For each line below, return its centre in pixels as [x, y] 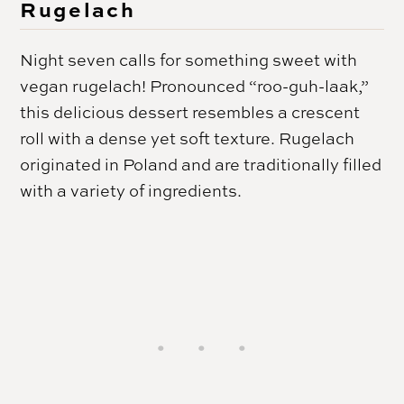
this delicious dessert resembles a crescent [190, 111]
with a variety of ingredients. [131, 190]
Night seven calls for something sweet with [189, 59]
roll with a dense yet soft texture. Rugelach [188, 138]
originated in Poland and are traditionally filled [201, 164]
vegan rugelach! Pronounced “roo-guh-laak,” [195, 85]
